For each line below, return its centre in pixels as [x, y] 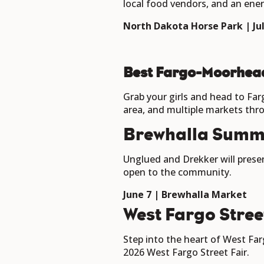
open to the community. [177, 172]
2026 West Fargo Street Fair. [186, 253]
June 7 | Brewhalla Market [186, 195]
